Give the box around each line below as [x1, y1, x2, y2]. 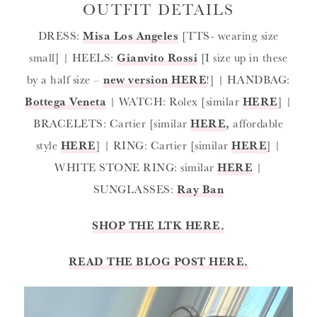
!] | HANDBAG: [207, 71, 290, 88]
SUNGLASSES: [93, 180, 177, 198]
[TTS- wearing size [178, 27, 279, 45]
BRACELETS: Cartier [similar [33, 115, 191, 132]
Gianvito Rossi [117, 49, 198, 67]
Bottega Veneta [25, 93, 107, 110]
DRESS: [38, 27, 83, 45]
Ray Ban [176, 180, 224, 198]
